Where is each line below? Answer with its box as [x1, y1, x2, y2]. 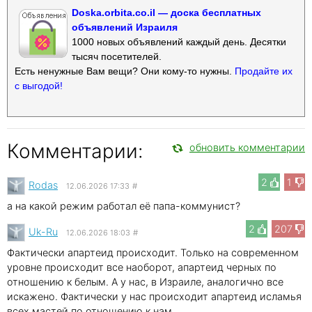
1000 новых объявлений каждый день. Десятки [72, 36, 286, 47]
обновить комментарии [189, 141, 305, 153]
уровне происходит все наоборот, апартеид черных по [7, 260, 276, 273]
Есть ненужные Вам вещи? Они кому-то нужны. [15, 65, 235, 77]
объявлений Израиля [72, 21, 178, 33]
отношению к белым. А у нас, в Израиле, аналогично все [7, 275, 283, 288]
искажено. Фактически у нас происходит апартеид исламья [7, 290, 302, 302]
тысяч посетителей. [72, 50, 162, 62]
